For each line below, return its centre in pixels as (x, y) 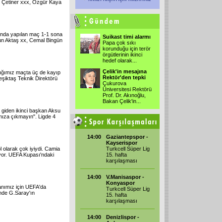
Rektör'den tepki (124, 77)
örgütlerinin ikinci (122, 55)
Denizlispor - (123, 217)
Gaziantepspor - (127, 137)
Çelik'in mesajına (125, 71)
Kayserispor (122, 143)
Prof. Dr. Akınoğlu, (124, 95)
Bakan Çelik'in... (122, 101)
